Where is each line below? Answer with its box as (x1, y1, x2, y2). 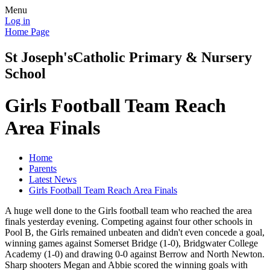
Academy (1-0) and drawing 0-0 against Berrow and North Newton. (5, 248, 265, 259)
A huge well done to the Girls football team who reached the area (5, 205, 252, 216)
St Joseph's (5, 49, 73, 65)
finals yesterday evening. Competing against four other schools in (5, 216, 253, 227)
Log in (5, 16, 30, 26)
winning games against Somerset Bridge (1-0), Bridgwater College (5, 237, 258, 248)
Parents (29, 163, 57, 174)
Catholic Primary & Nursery (73, 49, 252, 65)
